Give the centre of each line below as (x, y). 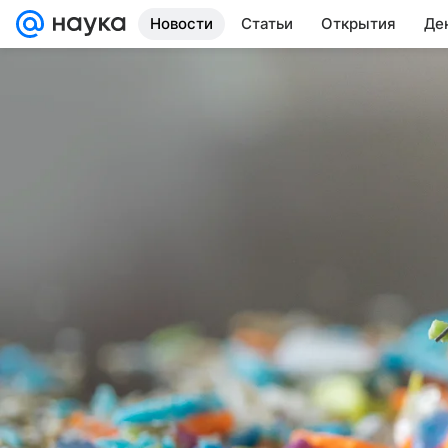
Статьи (267, 23)
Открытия (358, 23)
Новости (181, 23)
